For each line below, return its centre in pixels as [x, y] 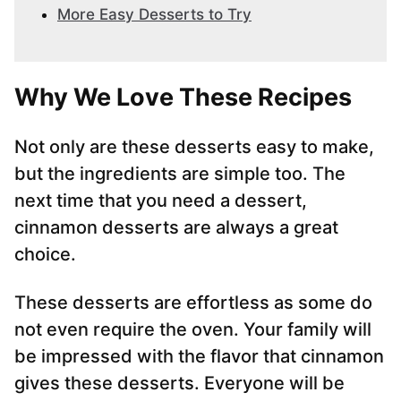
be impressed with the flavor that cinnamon [199, 357]
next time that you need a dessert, [161, 201]
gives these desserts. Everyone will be [179, 384]
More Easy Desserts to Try [154, 15]
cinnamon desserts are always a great [176, 228]
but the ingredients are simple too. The [180, 174]
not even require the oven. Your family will [193, 330]
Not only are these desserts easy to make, [194, 147]
